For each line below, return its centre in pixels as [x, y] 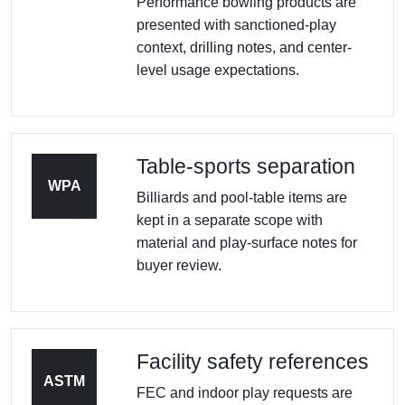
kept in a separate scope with [230, 220]
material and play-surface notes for [247, 242]
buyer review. [179, 265]
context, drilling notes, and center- [244, 47]
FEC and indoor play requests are [245, 392]
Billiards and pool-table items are [242, 197]
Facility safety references [253, 361]
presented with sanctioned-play [236, 24]
